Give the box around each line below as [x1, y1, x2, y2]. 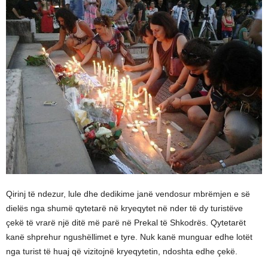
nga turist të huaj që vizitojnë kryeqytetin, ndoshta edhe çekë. [6, 246, 237, 256]
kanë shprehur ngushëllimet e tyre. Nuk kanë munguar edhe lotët [6, 232, 252, 242]
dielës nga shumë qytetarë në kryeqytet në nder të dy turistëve [6, 203, 243, 213]
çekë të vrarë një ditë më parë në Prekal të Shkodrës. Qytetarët [6, 218, 246, 227]
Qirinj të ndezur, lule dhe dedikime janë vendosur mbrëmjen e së [6, 189, 250, 199]
